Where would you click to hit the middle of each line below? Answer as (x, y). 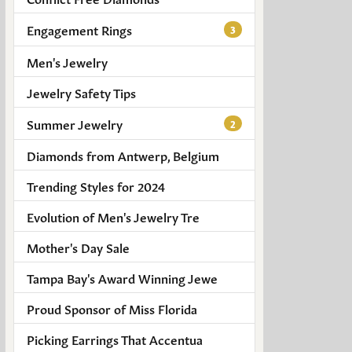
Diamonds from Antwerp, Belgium (123, 155)
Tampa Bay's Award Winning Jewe (122, 277)
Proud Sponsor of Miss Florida (112, 308)
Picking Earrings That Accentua (115, 339)
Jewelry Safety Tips (81, 92)
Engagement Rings (79, 29)
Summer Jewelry (75, 123)
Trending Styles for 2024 (96, 185)
